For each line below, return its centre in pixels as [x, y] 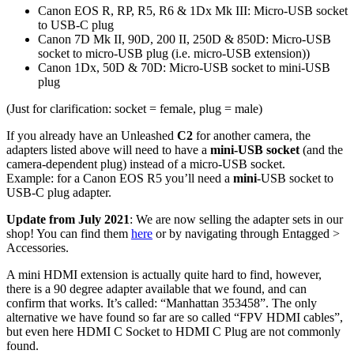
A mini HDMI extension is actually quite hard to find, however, [164, 275]
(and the [321, 150]
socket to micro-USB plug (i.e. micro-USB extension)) [174, 54]
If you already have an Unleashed [92, 136]
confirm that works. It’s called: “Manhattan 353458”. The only [162, 303]
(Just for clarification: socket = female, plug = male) [134, 109]
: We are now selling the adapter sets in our [236, 220]
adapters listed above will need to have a [108, 150]
